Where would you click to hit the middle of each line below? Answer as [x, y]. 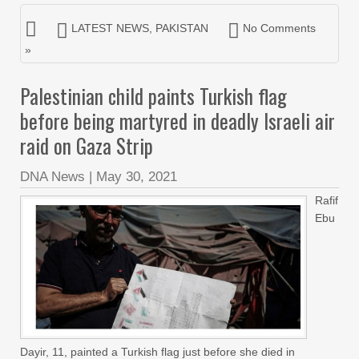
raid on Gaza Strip [87, 145]
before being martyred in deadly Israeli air [177, 120]
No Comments [279, 28]
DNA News [52, 176]
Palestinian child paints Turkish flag [153, 95]
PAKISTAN [182, 28]
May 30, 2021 [137, 176]
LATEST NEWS [110, 28]
